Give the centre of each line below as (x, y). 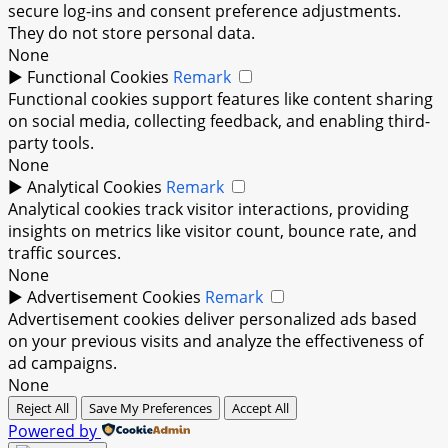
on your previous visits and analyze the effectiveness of (215, 341)
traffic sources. (64, 253)
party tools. (51, 143)
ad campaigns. (62, 363)
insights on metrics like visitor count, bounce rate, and (212, 231)
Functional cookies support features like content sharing (220, 99)
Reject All (42, 408)
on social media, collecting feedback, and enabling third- (219, 121)
